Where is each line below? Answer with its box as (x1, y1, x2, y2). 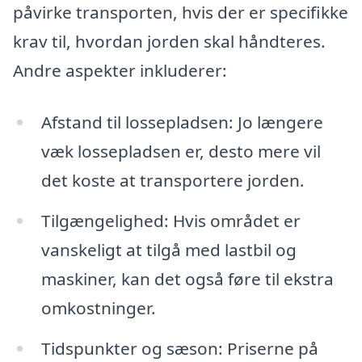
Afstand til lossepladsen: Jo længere (40, 110, 323, 133)
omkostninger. (40, 296, 156, 319)
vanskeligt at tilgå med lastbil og (40, 238, 297, 261)
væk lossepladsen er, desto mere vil (40, 139, 321, 162)
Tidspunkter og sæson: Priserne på (40, 336, 318, 360)
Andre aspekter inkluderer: (13, 59, 227, 82)
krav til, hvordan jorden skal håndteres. (13, 30, 326, 53)
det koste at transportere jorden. (40, 168, 305, 192)
